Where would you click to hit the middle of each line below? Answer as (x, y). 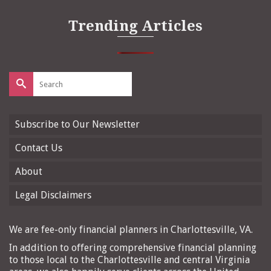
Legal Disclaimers (53, 195)
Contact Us (39, 148)
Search (24, 77)
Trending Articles (135, 26)
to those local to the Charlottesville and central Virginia (129, 260)
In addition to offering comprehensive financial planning (133, 248)
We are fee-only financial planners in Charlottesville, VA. (131, 230)
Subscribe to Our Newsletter (77, 125)
